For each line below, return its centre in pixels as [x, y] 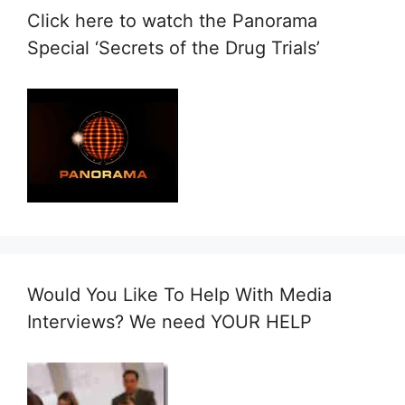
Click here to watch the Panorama [172, 21]
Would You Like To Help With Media [179, 295]
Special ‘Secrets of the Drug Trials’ [174, 48]
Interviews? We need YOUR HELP [170, 322]
